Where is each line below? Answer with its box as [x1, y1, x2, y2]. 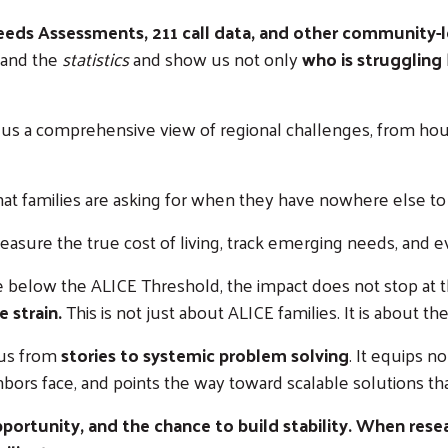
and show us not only [129, 41, 302, 75]
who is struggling [302, 41, 442, 75]
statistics [62, 41, 129, 75]
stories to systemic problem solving [61, 337, 349, 371]
